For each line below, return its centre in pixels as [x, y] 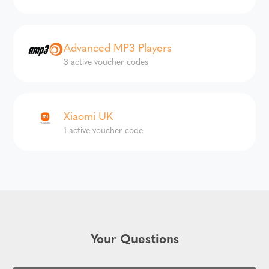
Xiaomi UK [89, 116]
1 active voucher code [104, 130]
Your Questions [134, 238]
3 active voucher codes [106, 62]
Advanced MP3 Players [118, 47]
